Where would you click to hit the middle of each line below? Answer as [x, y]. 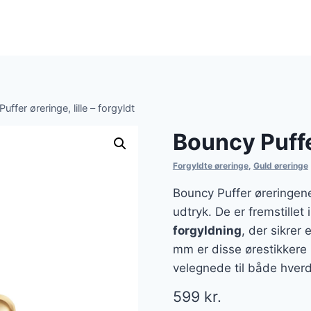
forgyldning [207, 231]
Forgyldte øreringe [210, 166]
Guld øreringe [280, 166]
